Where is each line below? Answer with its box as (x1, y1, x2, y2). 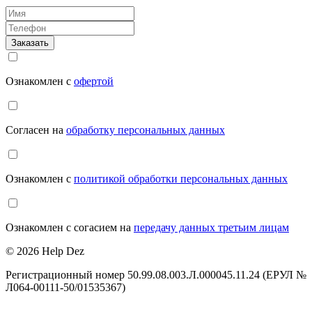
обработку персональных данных (66, 124, 225, 136)
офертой (74, 75, 114, 88)
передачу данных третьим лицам (134, 221, 289, 234)
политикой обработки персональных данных (74, 173, 288, 185)
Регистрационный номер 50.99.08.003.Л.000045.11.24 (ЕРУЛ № (6, 269, 306, 281)
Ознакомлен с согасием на (6, 221, 134, 234)
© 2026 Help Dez (6, 245, 84, 258)
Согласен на (6, 124, 66, 136)
